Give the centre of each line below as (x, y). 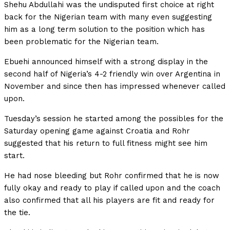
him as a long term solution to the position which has (104, 30)
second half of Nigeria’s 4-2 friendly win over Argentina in (112, 74)
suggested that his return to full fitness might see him (106, 143)
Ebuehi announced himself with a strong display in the (106, 62)
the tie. (17, 213)
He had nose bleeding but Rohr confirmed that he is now (112, 176)
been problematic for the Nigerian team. (81, 42)
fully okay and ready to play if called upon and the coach (112, 188)
